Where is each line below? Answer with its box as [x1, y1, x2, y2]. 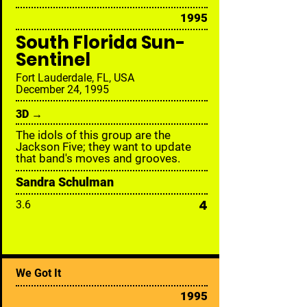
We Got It [16, 267, 61, 280]
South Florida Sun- [16, 30, 185, 55]
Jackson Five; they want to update [16, 140, 191, 153]
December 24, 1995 [16, 83, 109, 96]
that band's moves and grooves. [16, 151, 180, 165]
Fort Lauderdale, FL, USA [16, 71, 134, 84]
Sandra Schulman [16, 175, 114, 189]
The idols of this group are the [16, 128, 171, 142]
